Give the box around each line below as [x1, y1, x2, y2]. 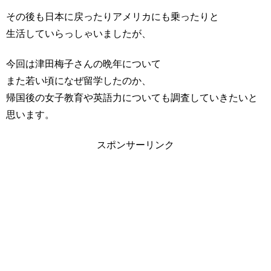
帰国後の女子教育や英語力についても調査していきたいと [6, 93, 258, 103]
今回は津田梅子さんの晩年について [6, 59, 161, 70]
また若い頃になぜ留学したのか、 [6, 76, 151, 87]
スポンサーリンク [97, 140, 174, 151]
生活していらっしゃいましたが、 [6, 28, 151, 39]
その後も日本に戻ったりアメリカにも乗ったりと [6, 11, 219, 22]
